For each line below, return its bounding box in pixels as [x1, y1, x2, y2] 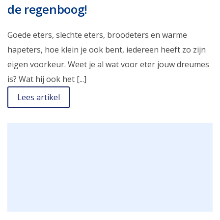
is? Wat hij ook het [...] [7, 73, 86, 84]
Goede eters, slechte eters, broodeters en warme [7, 29, 187, 40]
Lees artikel [17, 91, 60, 103]
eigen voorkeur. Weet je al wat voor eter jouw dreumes [7, 58, 209, 70]
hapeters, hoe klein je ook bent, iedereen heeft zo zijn [7, 44, 206, 55]
